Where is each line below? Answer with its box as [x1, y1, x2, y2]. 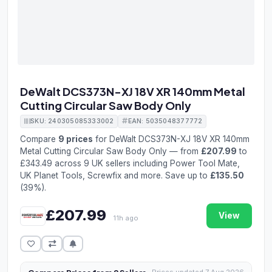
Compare [20, 134, 58, 144]
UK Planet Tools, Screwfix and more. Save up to [20, 171, 210, 180]
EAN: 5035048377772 [127, 117, 203, 125]
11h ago [113, 213, 138, 222]
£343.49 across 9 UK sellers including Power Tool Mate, [20, 158, 240, 168]
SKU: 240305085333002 [30, 117, 114, 125]
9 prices [58, 134, 93, 144]
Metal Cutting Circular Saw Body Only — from [20, 146, 201, 156]
